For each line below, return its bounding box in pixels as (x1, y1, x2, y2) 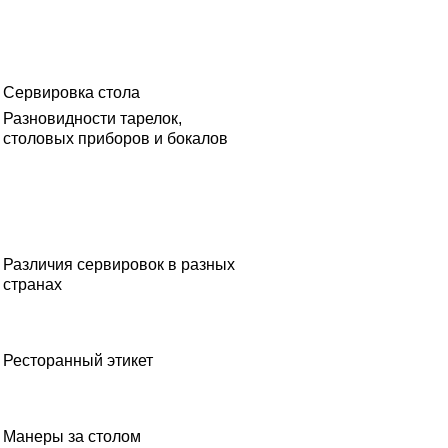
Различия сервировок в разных (3, 256, 235, 273)
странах (3, 276, 62, 293)
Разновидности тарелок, (3, 110, 182, 127)
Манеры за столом (3, 428, 141, 445)
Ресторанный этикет (3, 352, 153, 369)
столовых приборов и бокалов (3, 130, 228, 147)
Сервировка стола (3, 84, 140, 101)
